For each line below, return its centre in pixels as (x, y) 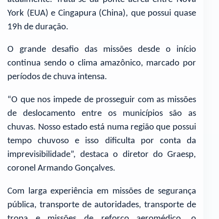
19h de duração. (38, 27)
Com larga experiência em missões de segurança (102, 191)
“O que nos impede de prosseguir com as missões (102, 100)
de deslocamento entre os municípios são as (102, 114)
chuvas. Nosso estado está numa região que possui (102, 128)
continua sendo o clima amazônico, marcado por (102, 64)
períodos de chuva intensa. (59, 77)
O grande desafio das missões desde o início (102, 50)
